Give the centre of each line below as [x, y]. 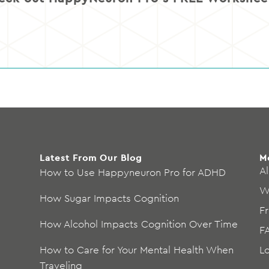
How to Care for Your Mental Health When [136, 249]
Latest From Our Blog [91, 157]
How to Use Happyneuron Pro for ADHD [132, 172]
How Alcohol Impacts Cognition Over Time [138, 224]
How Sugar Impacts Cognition [109, 198]
